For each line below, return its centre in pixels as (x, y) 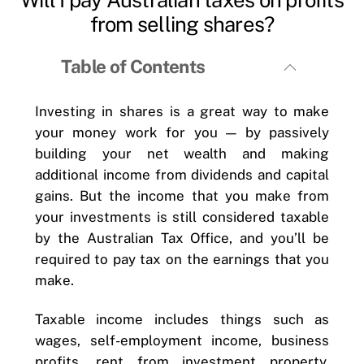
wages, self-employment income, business (182, 340)
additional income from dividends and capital (182, 174)
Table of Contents (133, 67)
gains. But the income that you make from (182, 195)
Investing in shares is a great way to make (182, 111)
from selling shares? (182, 24)
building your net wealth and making (182, 153)
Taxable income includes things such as (182, 319)
